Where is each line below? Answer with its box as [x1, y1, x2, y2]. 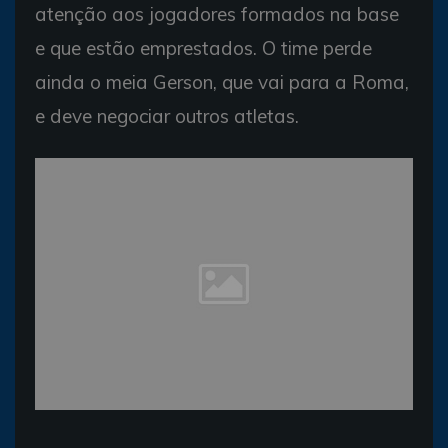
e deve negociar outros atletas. [35, 104, 304, 128]
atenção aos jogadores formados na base [35, 2, 399, 26]
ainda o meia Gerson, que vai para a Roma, [35, 70, 409, 94]
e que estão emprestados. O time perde [35, 36, 372, 60]
